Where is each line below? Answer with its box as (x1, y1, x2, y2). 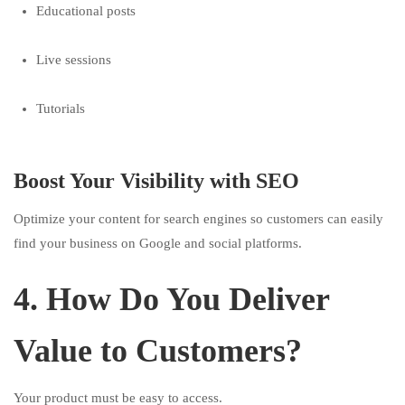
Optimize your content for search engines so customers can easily (14, 212, 383, 226)
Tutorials (36, 101, 85, 116)
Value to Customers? (14, 333, 302, 369)
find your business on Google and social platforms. (14, 236, 302, 250)
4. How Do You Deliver (14, 281, 329, 317)
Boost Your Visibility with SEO (14, 169, 299, 193)
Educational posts (36, 4, 136, 18)
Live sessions (36, 52, 111, 67)
